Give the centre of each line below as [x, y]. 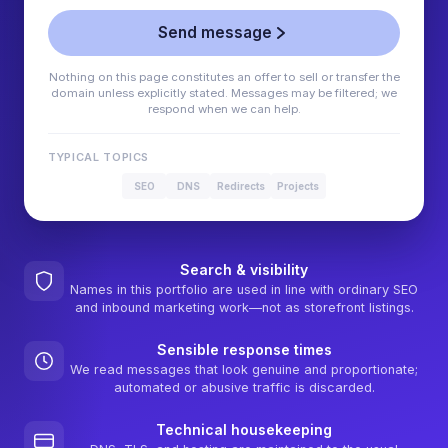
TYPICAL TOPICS [99, 157]
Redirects [240, 186]
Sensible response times [244, 350]
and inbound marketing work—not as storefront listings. [244, 308]
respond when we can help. [224, 109]
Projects [298, 186]
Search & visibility [244, 269]
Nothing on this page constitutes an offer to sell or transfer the [224, 77]
